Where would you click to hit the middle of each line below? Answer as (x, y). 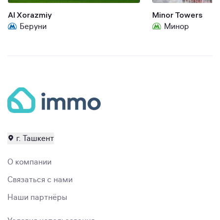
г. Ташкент (35, 138)
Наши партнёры (37, 197)
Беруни (33, 27)
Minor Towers (177, 15)
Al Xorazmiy (30, 15)
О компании (29, 162)
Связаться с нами (40, 180)
